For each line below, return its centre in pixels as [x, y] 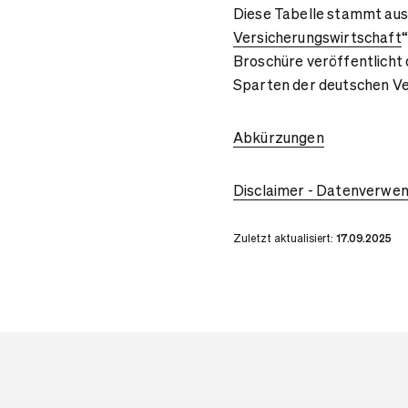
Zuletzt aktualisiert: [285, 238]
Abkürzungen [279, 137]
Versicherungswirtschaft [317, 37]
